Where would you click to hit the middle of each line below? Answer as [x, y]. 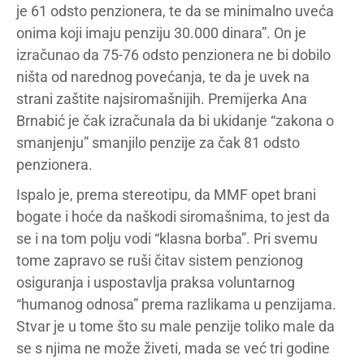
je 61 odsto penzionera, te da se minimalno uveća [175, 11]
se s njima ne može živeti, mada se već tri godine [173, 348]
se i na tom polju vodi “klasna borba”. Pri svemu [167, 238]
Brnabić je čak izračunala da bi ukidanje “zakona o [175, 121]
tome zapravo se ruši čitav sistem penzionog [160, 260]
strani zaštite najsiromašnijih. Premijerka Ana [162, 99]
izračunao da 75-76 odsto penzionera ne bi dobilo [173, 55]
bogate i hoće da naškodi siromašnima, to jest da [173, 217]
